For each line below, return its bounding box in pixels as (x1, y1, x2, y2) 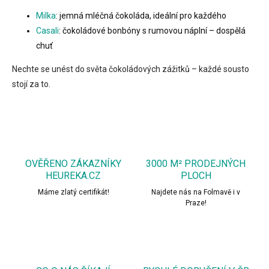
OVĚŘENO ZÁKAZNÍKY (25, 158, 121, 170)
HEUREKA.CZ (46, 170, 101, 182)
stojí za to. (12, 79, 50, 89)
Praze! (185, 199, 207, 208)
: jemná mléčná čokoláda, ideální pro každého (56, 11, 226, 21)
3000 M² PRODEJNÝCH (146, 158, 246, 170)
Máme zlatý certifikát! (37, 188, 109, 197)
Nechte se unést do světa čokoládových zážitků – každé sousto (12, 64, 249, 74)
